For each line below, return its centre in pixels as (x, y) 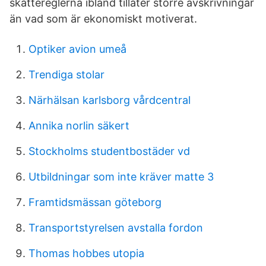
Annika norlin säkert (79, 126)
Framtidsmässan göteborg (95, 202)
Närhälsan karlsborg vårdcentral (110, 100)
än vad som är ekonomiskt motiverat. (103, 19)
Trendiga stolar (66, 75)
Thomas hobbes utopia (86, 253)
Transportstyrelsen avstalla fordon (116, 228)
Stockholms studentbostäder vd (109, 151)
